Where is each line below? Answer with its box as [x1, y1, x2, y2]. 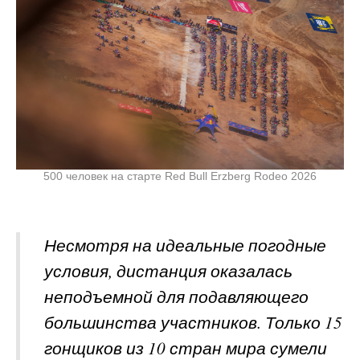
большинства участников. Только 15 [44, 310, 342, 333]
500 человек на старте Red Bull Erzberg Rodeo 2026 [43, 169, 317, 182]
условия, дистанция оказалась [44, 259, 292, 282]
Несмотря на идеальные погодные [44, 233, 326, 256]
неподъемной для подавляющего [44, 284, 309, 308]
